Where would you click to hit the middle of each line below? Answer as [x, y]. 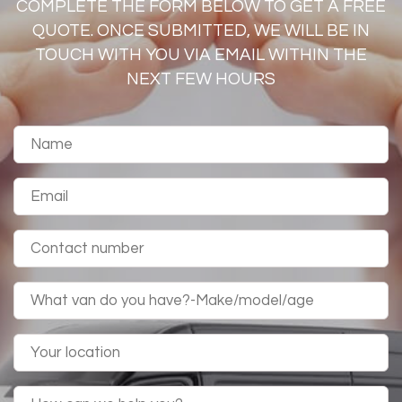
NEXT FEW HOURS [201, 79]
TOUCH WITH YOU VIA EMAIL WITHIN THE [201, 54]
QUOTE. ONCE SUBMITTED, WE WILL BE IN [201, 30]
